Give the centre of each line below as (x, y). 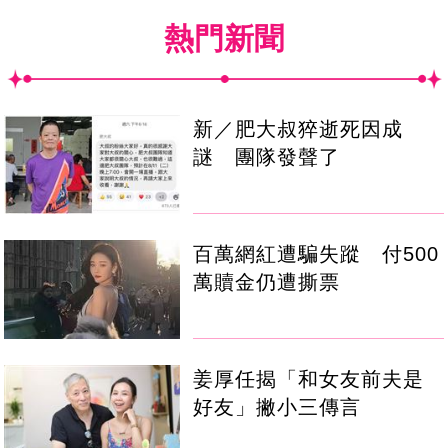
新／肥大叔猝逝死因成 (298, 129)
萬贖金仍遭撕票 (267, 282)
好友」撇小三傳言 (277, 407)
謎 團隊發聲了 (267, 157)
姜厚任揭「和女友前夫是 (309, 379)
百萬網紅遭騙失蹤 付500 (316, 254)
